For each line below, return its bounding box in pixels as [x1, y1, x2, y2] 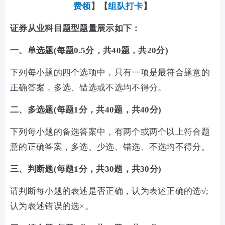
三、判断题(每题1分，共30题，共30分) [10, 164, 162, 174]
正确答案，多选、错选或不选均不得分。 [10, 83, 167, 92]
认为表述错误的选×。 [10, 201, 93, 211]
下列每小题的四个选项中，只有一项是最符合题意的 [10, 68, 210, 77]
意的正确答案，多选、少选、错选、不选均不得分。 [10, 142, 210, 152]
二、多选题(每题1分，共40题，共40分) [10, 105, 162, 115]
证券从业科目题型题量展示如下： [10, 24, 141, 33]
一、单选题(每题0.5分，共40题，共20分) [10, 46, 168, 55]
